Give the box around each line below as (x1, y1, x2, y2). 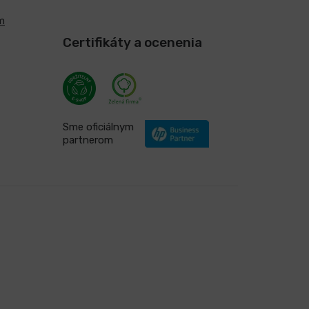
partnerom (62, 133, 113, 146)
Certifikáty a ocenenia (62, 34, 202, 50)
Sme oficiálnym (62, 120, 134, 133)
